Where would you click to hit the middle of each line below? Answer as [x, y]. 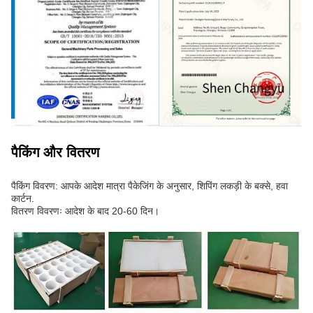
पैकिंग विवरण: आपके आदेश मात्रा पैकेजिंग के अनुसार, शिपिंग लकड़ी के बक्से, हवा [150, 186]
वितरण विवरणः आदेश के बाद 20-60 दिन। [85, 211]
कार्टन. [23, 199]
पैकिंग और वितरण [55, 153]
